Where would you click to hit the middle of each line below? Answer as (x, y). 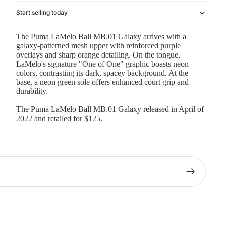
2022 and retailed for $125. (59, 119)
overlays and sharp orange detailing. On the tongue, (98, 55)
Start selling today (42, 13)
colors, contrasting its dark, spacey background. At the (102, 73)
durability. (32, 91)
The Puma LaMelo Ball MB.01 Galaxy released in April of (110, 109)
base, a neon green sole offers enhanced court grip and (102, 82)
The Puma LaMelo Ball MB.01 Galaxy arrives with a (101, 37)
